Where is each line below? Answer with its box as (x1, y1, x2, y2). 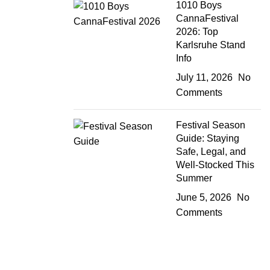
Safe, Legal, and (176, 146, 246, 157)
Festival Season (176, 120, 246, 131)
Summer (176, 173, 213, 184)
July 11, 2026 (176, 72, 233, 83)
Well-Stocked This (176, 160, 255, 171)
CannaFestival (176, 13, 239, 24)
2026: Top (176, 27, 219, 37)
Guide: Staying (176, 133, 240, 144)
